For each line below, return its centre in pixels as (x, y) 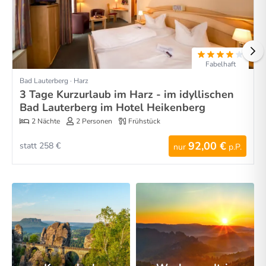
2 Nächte (46, 121)
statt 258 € (40, 146)
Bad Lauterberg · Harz (54, 81)
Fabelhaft (220, 64)
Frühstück (144, 121)
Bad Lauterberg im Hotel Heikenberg (113, 108)
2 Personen (94, 121)
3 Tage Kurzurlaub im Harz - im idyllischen (127, 95)
